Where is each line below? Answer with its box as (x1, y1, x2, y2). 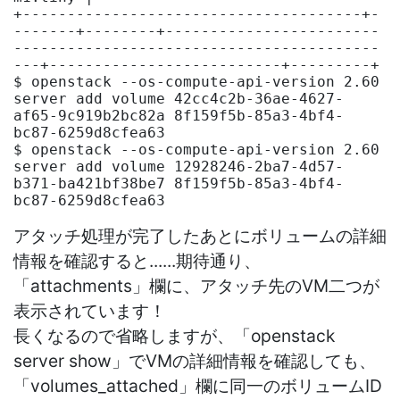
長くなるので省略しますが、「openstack (13, 324, 335, 346)
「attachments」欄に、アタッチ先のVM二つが (13, 274, 379, 296)
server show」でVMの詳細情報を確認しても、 (13, 349, 376, 371)
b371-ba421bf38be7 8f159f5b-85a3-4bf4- (13, 174, 344, 192)
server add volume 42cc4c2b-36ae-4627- (13, 89, 344, 107)
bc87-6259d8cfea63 (13, 123, 165, 141)
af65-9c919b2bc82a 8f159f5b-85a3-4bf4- (13, 106, 344, 124)
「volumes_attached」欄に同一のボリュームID (13, 374, 382, 396)
